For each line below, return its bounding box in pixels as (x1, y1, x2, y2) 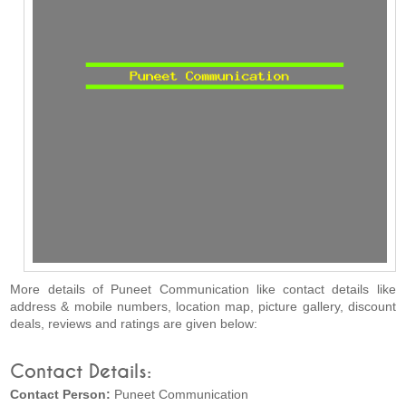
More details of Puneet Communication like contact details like (10, 282, 396, 297)
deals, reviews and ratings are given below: (10, 316, 258, 332)
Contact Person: (10, 387, 115, 402)
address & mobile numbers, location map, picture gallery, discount (10, 299, 396, 314)
